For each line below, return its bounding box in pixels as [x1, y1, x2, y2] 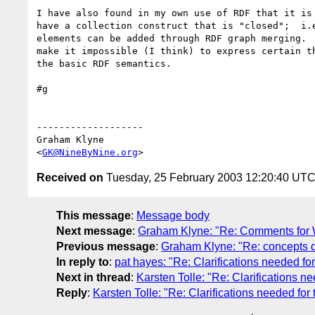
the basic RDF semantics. [37, 58, 172, 69]
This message [56, 209, 131, 221]
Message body [136, 209, 210, 221]
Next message [56, 224, 132, 237]
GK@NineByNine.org [42, 146, 138, 157]
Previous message [56, 240, 155, 252]
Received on [37, 171, 103, 184]
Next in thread [56, 271, 131, 283]
